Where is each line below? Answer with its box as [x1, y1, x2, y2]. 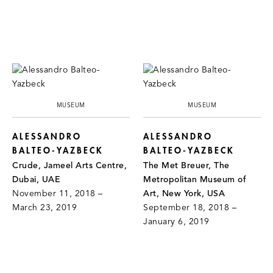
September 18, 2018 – [143, 202, 237, 213]
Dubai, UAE [12, 174, 60, 185]
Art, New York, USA [143, 188, 225, 199]
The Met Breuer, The [143, 160, 230, 171]
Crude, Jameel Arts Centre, [12, 160, 127, 171]
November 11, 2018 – [12, 188, 103, 199]
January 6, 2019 [143, 216, 210, 227]
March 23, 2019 [12, 202, 77, 213]
